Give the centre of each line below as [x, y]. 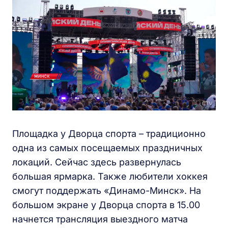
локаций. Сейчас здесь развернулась [97, 162]
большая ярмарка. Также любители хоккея [110, 176]
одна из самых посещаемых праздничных [107, 148]
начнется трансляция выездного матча [100, 219]
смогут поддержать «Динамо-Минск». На [107, 191]
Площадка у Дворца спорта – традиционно [109, 134]
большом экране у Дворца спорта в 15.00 [106, 205]
